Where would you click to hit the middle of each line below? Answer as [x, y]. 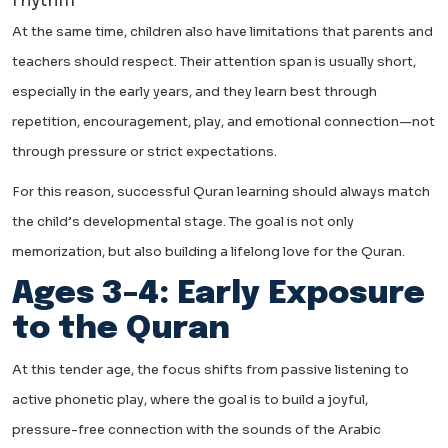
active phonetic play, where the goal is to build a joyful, [190, 400]
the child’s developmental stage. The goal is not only [183, 222]
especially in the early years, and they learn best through [194, 92]
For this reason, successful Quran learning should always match [221, 192]
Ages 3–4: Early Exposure [218, 295]
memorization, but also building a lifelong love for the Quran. [208, 252]
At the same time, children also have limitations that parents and [222, 32]
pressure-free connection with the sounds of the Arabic [196, 430]
